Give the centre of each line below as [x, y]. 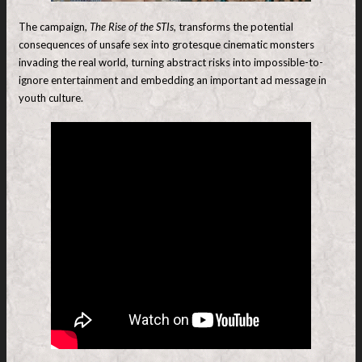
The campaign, [54, 26]
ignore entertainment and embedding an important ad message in [173, 80]
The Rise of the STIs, [134, 26]
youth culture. [51, 97]
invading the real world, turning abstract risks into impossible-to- [171, 62]
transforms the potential [236, 26]
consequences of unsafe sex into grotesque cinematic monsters [166, 44]
